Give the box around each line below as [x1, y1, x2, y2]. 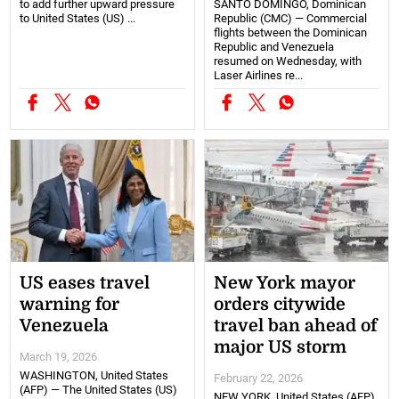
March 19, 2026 [20, 350, 98, 364]
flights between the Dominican [214, 25, 367, 39]
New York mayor [214, 273, 355, 294]
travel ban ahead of [214, 316, 377, 337]
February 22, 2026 [214, 371, 303, 386]
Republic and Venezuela [214, 39, 334, 53]
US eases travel [20, 273, 151, 294]
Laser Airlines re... [214, 68, 303, 82]
